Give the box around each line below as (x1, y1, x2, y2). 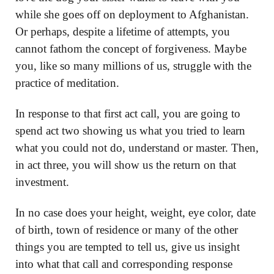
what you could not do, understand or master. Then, (15, 141, 259, 154)
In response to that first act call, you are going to (15, 106, 240, 120)
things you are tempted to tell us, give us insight (15, 240, 240, 253)
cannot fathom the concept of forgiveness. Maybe (15, 42, 246, 55)
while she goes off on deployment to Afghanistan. (15, 7, 249, 21)
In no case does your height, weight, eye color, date (15, 206, 256, 219)
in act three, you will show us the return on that (15, 158, 236, 171)
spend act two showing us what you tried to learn (15, 124, 245, 137)
